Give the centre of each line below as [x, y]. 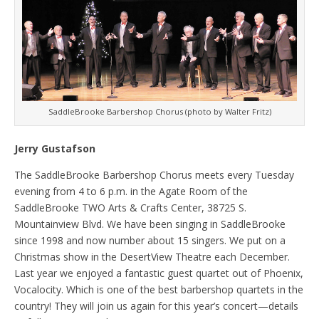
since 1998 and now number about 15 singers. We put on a [150, 241]
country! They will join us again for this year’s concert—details [156, 306]
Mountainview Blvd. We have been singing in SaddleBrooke [150, 224]
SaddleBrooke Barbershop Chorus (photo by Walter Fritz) [159, 112]
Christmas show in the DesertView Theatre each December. [152, 257]
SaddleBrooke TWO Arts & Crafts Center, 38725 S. [130, 208]
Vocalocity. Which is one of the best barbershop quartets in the [159, 290]
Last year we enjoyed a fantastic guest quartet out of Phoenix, [159, 273]
